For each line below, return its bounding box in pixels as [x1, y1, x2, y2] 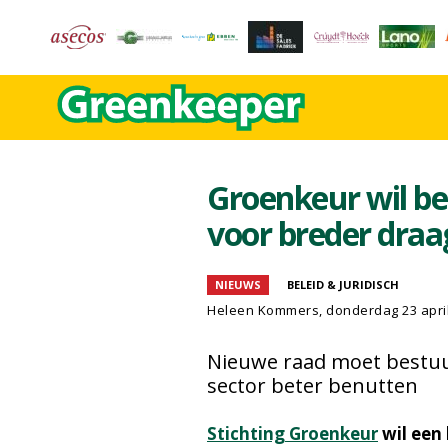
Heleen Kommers [207, 301, 319, 319]
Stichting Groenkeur [207, 422, 378, 445]
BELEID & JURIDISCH [287, 277, 399, 292]
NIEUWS [215, 277, 261, 292]
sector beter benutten [207, 372, 418, 399]
